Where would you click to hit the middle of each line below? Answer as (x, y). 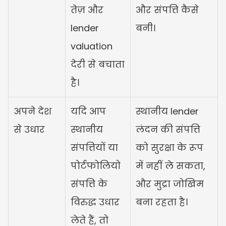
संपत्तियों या (94, 147)
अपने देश (33, 111)
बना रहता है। (162, 202)
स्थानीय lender (167, 111)
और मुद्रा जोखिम (170, 184)
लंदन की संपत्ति (168, 129)
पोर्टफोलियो (96, 165)
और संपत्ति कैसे (167, 10)
